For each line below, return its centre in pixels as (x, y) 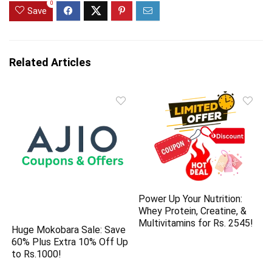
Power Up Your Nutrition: (191, 199)
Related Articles (50, 63)
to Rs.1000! (37, 254)
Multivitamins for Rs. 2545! (196, 223)
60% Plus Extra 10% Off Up (70, 242)
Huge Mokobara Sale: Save (69, 229)
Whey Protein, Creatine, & (193, 211)
